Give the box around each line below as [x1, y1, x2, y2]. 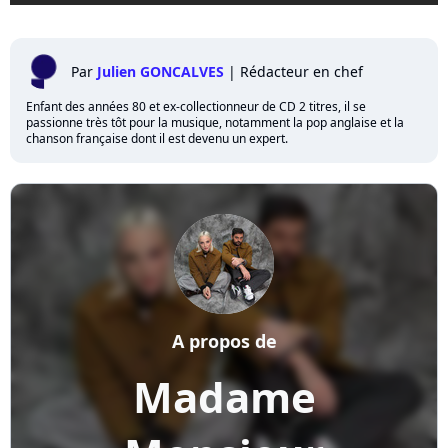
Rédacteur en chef [240, 62, 363, 82]
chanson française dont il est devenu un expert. [26, 130, 288, 148]
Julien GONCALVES [97, 62, 224, 82]
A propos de [171, 329, 277, 354]
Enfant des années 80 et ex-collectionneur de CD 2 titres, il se [26, 98, 366, 116]
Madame [132, 368, 316, 426]
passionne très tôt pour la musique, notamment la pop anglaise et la [26, 114, 404, 132]
